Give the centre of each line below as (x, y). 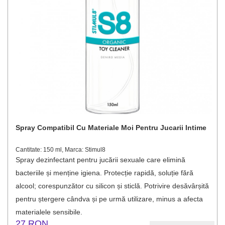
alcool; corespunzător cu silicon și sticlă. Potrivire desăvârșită (112, 186)
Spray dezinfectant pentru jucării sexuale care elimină (100, 160)
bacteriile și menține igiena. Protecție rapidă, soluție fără (104, 173)
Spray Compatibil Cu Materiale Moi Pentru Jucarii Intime (111, 128)
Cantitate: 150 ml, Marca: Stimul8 (61, 150)
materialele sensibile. (49, 212)
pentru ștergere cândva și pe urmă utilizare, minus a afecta (109, 199)
